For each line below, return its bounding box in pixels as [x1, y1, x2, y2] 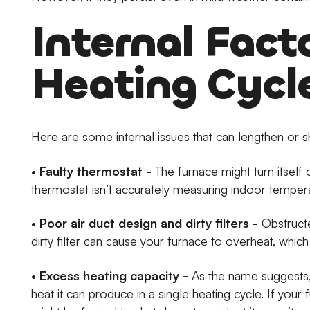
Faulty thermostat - [39, 163, 152, 179]
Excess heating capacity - [39, 268, 189, 283]
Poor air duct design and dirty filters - [39, 215, 259, 231]
